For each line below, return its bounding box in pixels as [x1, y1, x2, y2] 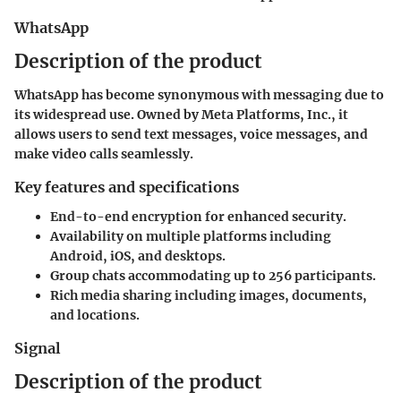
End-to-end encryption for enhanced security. [50, 208, 346, 225]
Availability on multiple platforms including [50, 227, 331, 244]
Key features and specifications [14, 178, 239, 197]
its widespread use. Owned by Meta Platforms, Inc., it [14, 107, 348, 124]
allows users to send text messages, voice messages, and [14, 126, 368, 143]
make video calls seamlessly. [14, 146, 193, 163]
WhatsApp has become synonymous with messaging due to [14, 87, 384, 104]
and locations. [50, 306, 140, 323]
